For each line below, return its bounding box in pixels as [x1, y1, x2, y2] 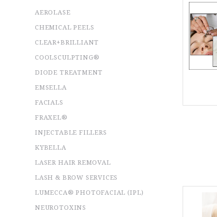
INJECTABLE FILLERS [35, 129, 107, 137]
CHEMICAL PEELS [35, 24, 94, 31]
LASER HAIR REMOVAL [35, 159, 111, 167]
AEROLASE [35, 9, 71, 16]
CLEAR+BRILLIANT [35, 39, 99, 46]
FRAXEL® [35, 114, 68, 122]
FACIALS [35, 99, 63, 107]
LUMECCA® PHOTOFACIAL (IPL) [35, 189, 144, 197]
